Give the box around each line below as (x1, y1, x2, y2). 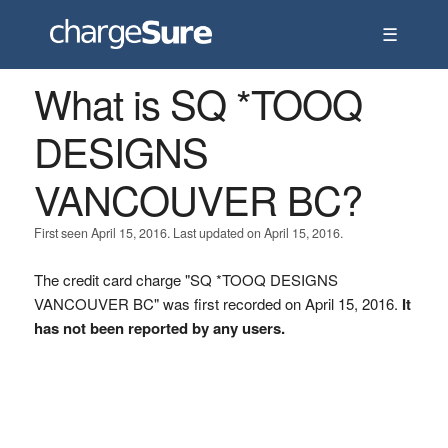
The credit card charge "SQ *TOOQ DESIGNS (33, 269, 338, 290)
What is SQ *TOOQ (33, 74, 362, 131)
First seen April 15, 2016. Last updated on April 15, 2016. (33, 224, 343, 242)
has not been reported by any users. (33, 317, 285, 339)
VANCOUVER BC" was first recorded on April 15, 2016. (33, 293, 402, 314)
